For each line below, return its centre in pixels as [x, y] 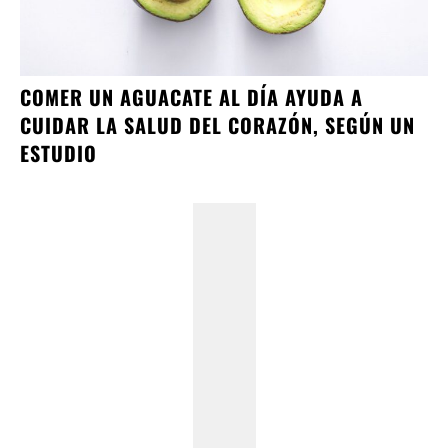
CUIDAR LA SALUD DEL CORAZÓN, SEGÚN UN [217, 124]
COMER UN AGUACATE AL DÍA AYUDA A [191, 96]
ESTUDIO [58, 152]
